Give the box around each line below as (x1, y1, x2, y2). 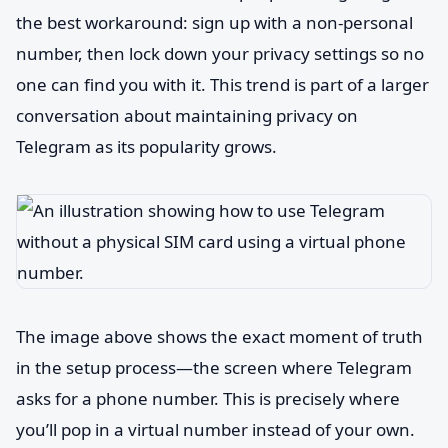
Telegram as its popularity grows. (16, 135, 277, 158)
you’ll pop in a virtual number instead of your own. (16, 418, 415, 441)
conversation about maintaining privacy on (16, 104, 358, 127)
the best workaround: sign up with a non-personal (16, 11, 413, 34)
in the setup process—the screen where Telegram (16, 356, 412, 379)
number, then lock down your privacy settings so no (16, 42, 424, 65)
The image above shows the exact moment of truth (16, 325, 423, 348)
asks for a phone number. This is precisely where (16, 387, 400, 410)
